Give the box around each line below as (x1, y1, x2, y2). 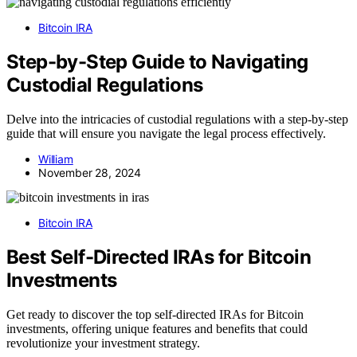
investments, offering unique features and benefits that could (6, 321, 308, 335)
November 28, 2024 (38, 165, 142, 179)
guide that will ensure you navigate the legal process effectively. (6, 126, 326, 140)
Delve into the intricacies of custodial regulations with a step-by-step (6, 112, 348, 126)
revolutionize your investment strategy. (6, 335, 200, 350)
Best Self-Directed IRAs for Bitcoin (6, 245, 311, 269)
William (38, 151, 73, 166)
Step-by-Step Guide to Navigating (6, 49, 308, 73)
